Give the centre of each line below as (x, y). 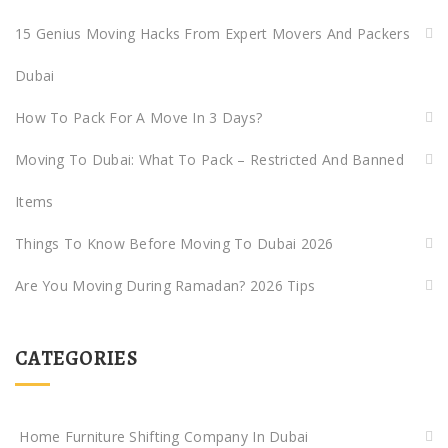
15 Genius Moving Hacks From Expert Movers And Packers (212, 33)
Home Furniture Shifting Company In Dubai (162, 436)
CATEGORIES (76, 358)
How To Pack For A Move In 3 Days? (139, 117)
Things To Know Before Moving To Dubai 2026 (174, 243)
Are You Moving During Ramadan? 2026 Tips (165, 285)
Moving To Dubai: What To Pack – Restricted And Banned (209, 159)
